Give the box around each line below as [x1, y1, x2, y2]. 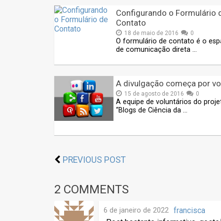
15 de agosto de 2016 [124, 90, 184, 98]
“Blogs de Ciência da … [116, 106, 187, 115]
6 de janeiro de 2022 [104, 206, 169, 215]
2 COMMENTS [54, 183, 129, 197]
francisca [174, 206, 205, 216]
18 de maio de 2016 [124, 30, 179, 37]
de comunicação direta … [116, 45, 197, 54]
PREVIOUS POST [63, 155, 126, 165]
